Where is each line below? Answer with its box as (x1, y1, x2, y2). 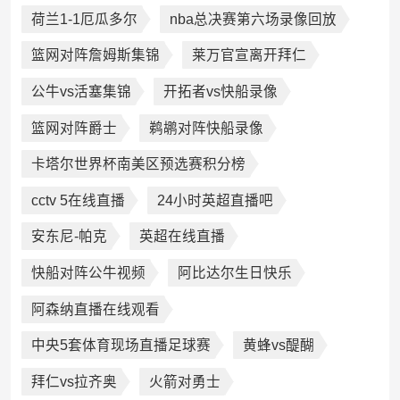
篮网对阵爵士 (30, 120, 117, 136)
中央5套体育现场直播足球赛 (30, 337, 211, 354)
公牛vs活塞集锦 (30, 83, 131, 99)
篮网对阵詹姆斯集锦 (30, 47, 160, 63)
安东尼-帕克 (30, 229, 107, 245)
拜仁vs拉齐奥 (30, 373, 117, 389)
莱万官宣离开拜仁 (191, 47, 306, 63)
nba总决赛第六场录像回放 (169, 11, 337, 27)
